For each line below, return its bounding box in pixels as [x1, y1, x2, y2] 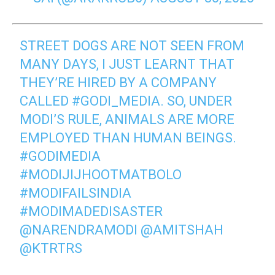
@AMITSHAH [141, 222, 224, 238]
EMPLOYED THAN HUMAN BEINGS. [20, 130, 237, 145]
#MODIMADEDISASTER [20, 204, 163, 219]
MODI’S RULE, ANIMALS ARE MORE [20, 112, 235, 127]
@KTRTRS [20, 241, 83, 256]
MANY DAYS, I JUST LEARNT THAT [20, 56, 235, 72]
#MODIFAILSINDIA [20, 185, 132, 201]
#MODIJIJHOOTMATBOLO [20, 167, 182, 182]
